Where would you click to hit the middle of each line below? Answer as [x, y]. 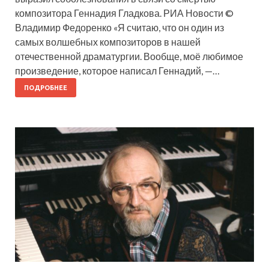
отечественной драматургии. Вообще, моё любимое [129, 56]
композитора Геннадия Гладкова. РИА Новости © [124, 13]
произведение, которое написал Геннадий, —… [117, 71]
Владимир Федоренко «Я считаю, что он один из [119, 28]
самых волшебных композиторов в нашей [108, 42]
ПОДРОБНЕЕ [46, 88]
